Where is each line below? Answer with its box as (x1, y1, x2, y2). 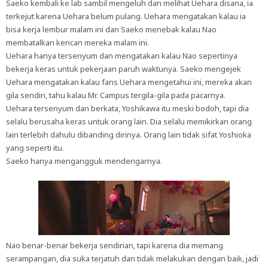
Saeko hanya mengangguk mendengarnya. (6, 156, 162, 166)
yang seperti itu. (6, 142, 64, 153)
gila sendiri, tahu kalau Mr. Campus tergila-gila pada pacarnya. (6, 90, 226, 100)
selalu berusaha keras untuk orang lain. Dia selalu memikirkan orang (6, 116, 252, 127)
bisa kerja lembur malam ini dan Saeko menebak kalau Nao (6, 24, 217, 35)
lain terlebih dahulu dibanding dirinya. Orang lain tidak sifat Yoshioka (6, 129, 251, 140)
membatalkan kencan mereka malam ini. (6, 37, 149, 48)
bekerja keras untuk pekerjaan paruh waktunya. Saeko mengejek (6, 63, 241, 74)
